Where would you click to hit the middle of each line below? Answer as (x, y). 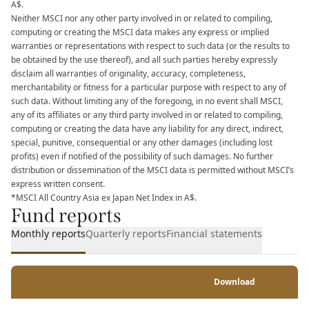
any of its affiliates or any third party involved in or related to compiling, (147, 115)
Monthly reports (48, 233)
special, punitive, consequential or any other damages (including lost (142, 142)
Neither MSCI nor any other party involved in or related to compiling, (142, 18)
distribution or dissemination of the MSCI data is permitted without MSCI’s (152, 170)
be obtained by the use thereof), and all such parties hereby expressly (144, 60)
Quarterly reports (126, 233)
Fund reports (66, 216)
